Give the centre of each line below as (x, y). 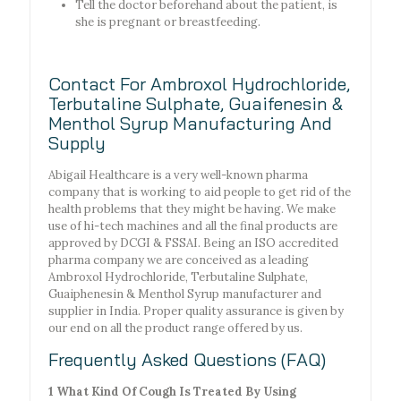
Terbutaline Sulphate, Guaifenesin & (196, 104)
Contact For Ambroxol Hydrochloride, (199, 84)
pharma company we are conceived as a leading (179, 260)
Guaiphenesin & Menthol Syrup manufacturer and (185, 294)
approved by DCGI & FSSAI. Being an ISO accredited (193, 243)
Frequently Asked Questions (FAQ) (187, 360)
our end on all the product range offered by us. (175, 328)
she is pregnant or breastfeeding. (168, 22)
